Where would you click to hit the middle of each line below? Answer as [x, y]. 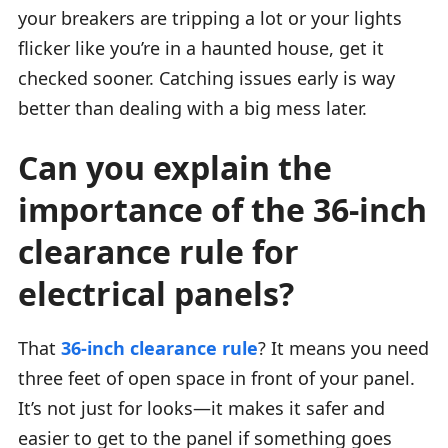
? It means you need [343, 347]
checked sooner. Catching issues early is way [206, 77]
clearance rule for [158, 251]
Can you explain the [175, 167]
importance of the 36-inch [222, 209]
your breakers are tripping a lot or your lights [210, 17]
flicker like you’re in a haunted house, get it [201, 47]
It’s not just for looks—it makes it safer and [201, 407]
